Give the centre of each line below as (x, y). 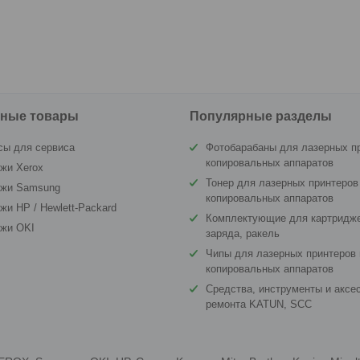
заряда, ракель (243, 233)
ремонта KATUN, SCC (259, 304)
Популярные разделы (261, 116)
